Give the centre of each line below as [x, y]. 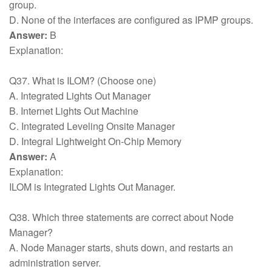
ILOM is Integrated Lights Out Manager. [93, 187]
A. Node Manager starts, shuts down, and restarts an [121, 247]
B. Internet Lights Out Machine [75, 111]
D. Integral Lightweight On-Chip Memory [97, 141]
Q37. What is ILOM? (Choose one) [84, 80]
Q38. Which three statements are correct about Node [121, 217]
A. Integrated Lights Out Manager [81, 96]
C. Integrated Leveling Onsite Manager [93, 126]
